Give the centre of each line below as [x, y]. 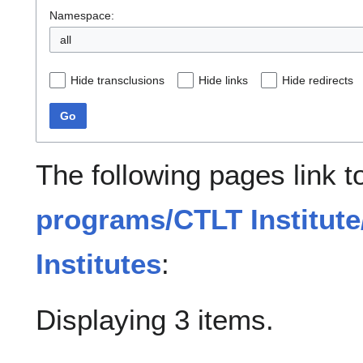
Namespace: [82, 16]
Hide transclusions [117, 81]
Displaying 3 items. [155, 320]
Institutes [98, 264]
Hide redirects [318, 81]
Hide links [223, 81]
